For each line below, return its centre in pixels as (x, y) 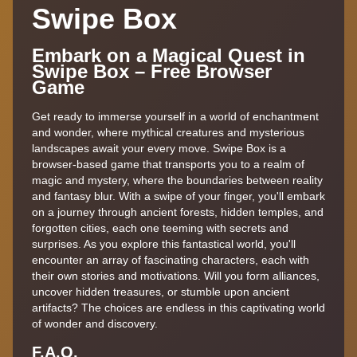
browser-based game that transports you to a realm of (168, 164)
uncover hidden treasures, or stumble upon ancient (161, 291)
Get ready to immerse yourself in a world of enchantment (175, 116)
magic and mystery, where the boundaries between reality (177, 180)
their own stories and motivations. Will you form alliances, (176, 275)
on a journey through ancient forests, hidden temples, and (178, 212)
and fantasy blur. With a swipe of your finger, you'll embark (178, 196)
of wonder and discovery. (95, 323)
